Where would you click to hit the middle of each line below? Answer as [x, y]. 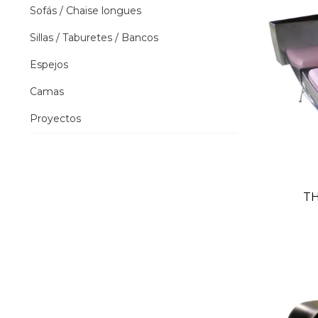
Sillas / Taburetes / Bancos [94, 38]
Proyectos [55, 119]
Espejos [49, 65]
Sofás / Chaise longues [85, 11]
